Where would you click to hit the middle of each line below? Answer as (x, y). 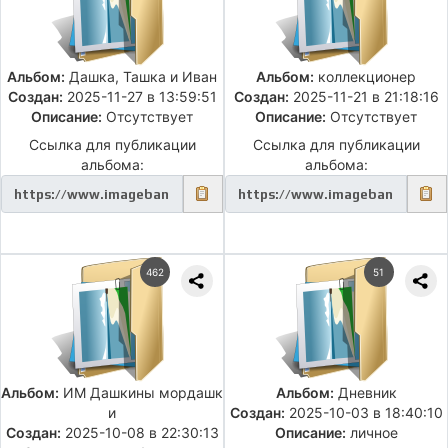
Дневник (365, 393)
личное (371, 433)
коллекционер (365, 77)
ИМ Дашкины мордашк (141, 393)
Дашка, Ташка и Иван (141, 77)
